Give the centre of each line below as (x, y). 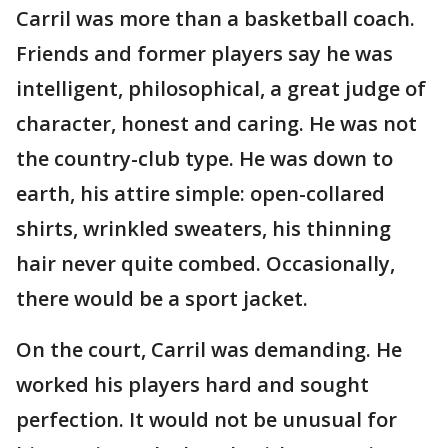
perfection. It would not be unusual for (206, 419)
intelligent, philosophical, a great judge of (221, 88)
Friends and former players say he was (204, 53)
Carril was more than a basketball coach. (215, 18)
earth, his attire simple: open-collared (200, 193)
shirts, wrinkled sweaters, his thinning (203, 228)
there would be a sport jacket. (162, 298)
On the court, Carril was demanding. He (209, 349)
